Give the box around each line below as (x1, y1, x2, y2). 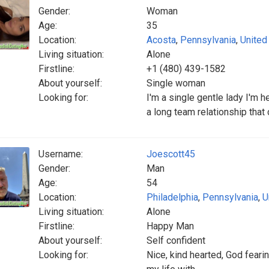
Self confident (147, 235, 205, 246)
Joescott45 (147, 148, 195, 160)
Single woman (147, 77, 205, 89)
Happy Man (147, 220, 194, 232)
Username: (38, 148, 83, 160)
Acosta (147, 34, 176, 46)
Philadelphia (147, 192, 198, 203)
